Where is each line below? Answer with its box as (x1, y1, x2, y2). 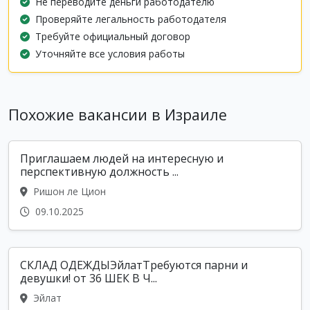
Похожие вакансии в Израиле (8, 104, 227, 125)
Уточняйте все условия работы (35, 47, 185, 61)
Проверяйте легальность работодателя (35, 12, 226, 26)
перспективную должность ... (20, 164, 179, 180)
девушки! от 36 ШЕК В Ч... (20, 271, 157, 286)
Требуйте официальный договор (35, 30, 190, 44)
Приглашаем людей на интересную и (20, 151, 224, 167)
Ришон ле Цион (30, 185, 106, 199)
